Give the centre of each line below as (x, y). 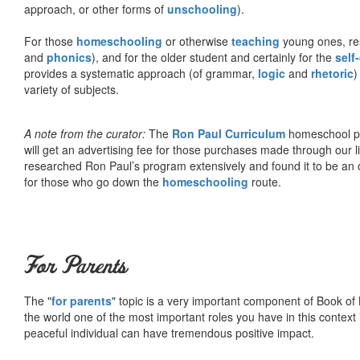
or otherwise (197, 41)
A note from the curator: (85, 133)
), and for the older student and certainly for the (213, 57)
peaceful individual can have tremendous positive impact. (169, 332)
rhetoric (332, 73)
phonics (69, 57)
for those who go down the (93, 181)
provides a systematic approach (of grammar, (141, 73)
